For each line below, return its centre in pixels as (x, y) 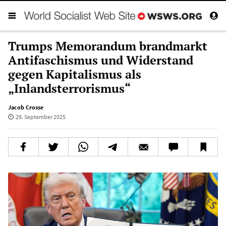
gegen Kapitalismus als (75, 74)
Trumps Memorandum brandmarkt (108, 46)
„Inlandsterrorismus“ (69, 88)
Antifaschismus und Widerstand (101, 60)
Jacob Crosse (26, 107)
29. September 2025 (40, 117)
